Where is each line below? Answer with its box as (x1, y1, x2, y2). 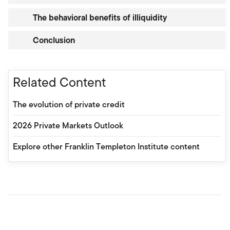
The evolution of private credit (13, 98, 125, 110)
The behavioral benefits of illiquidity (33, 11, 167, 24)
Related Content (13, 72, 106, 91)
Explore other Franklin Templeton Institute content (13, 140, 200, 152)
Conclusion (33, 33, 75, 46)
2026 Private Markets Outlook (13, 119, 123, 131)
